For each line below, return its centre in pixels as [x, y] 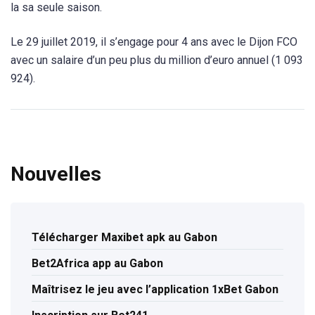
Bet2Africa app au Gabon [97, 264]
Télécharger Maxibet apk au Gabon [124, 238]
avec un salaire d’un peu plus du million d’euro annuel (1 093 [157, 60]
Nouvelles [56, 174]
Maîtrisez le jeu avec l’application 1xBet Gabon [155, 290]
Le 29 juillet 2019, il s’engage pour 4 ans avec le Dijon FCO [154, 41]
